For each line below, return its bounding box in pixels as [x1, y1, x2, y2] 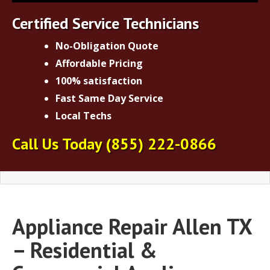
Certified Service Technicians [12, 13, 199, 33]
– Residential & [12, 235, 157, 264]
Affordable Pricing [55, 56, 143, 70]
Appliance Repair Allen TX [12, 212, 252, 240]
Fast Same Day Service [55, 91, 163, 105]
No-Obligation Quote [55, 39, 159, 52]
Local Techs [55, 108, 111, 122]
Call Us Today [12, 133, 105, 154]
